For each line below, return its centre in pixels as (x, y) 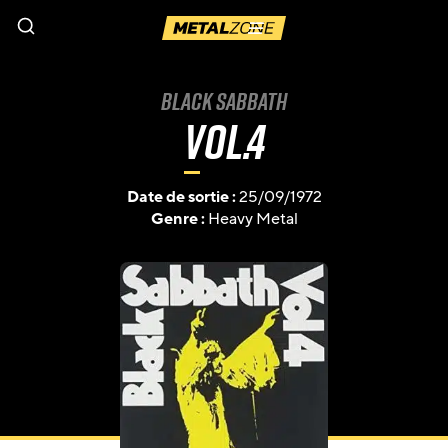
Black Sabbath (224, 101)
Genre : (179, 219)
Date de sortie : (182, 197)
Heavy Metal (252, 219)
